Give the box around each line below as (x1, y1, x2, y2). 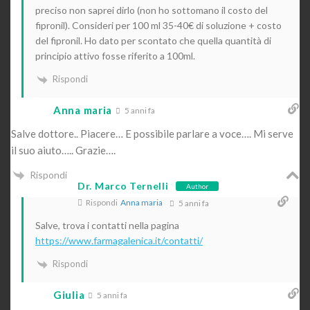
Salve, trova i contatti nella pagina (35, 219, 179, 232)
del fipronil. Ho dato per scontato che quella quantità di (35, 35, 271, 47)
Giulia (53, 289, 85, 302)
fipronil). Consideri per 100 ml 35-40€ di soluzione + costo (35, 19, 282, 32)
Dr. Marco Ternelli (77, 180, 169, 192)
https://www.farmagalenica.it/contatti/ (35, 235, 203, 247)
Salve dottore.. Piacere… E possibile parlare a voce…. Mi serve (11, 127, 293, 140)
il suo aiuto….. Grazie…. (11, 143, 116, 156)
